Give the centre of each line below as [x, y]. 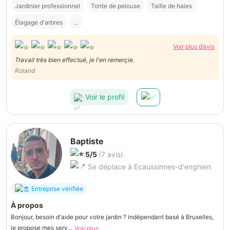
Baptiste [87, 141]
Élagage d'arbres [39, 23]
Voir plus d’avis [194, 47]
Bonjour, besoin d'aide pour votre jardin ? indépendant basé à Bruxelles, [112, 217]
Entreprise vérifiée [57, 189]
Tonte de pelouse [116, 6]
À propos [27, 205]
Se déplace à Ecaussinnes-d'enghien [148, 166]
